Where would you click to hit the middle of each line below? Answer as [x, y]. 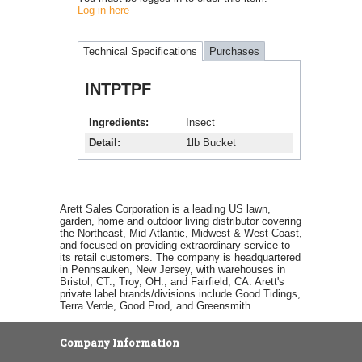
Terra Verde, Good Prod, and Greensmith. [157, 305]
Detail [103, 142]
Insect [200, 122]
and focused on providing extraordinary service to [175, 245]
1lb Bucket [211, 142]
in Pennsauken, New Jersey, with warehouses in [173, 269]
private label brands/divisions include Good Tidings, [180, 293]
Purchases [234, 51]
